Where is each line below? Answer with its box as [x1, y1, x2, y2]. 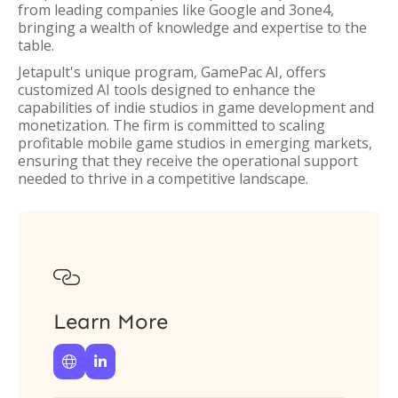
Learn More [53, 308, 168, 334]
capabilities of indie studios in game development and [18, 98, 374, 117]
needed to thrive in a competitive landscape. [18, 169, 308, 188]
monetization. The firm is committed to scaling [18, 115, 325, 135]
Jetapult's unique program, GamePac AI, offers [18, 62, 326, 82]
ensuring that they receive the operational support [18, 151, 358, 171]
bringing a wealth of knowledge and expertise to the [18, 18, 367, 37]
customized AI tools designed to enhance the [18, 80, 315, 99]
